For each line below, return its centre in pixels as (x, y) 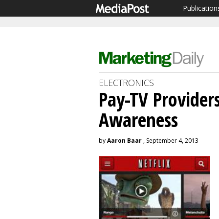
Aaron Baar (124, 141)
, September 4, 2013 (170, 141)
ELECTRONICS (126, 83)
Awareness (138, 120)
